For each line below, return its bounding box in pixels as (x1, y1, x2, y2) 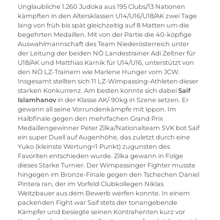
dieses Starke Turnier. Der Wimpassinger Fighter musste (17, 161, 197, 169)
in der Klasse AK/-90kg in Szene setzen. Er (55, 96, 190, 104)
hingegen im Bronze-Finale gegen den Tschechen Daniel (17, 170, 201, 178)
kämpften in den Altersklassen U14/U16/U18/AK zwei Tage (17, 12, 198, 20)
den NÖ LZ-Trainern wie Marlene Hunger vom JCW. (17, 68, 181, 76)
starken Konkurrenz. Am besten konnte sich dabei (17, 86, 178, 94)
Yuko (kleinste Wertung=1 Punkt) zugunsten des (17, 142, 171, 150)
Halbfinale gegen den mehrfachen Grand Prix (17, 114, 165, 122)
